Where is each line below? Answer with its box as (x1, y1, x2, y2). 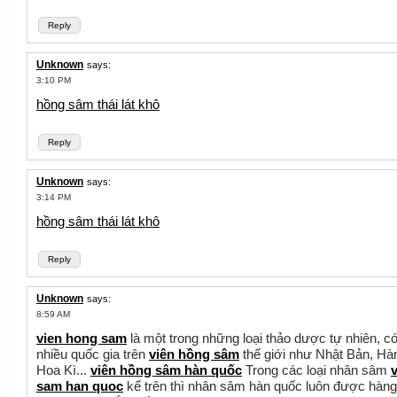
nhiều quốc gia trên (36, 346, 149, 362)
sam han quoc (36, 378, 123, 393)
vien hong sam (36, 331, 127, 346)
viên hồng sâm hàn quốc (90, 362, 242, 378)
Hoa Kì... (36, 362, 90, 378)
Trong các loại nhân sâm (242, 362, 391, 378)
